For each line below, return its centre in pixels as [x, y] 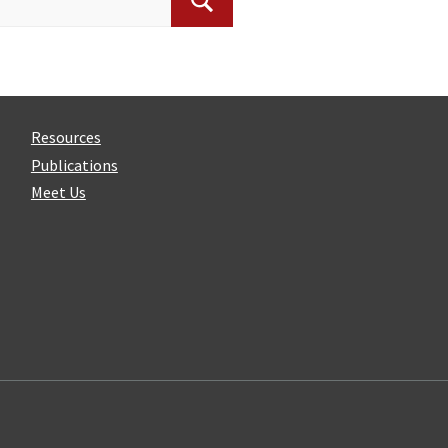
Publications [74, 164]
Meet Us [58, 192]
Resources [65, 137]
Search [226, 22]
